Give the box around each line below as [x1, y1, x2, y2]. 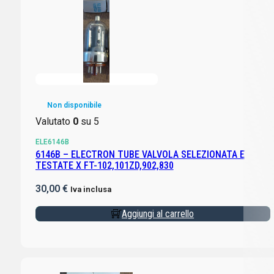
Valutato [35, 116, 73, 128]
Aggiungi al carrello [122, 208, 194, 220]
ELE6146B [35, 138, 69, 147]
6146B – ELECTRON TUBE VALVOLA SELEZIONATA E [35, 149, 245, 161]
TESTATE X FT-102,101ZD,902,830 [35, 160, 174, 172]
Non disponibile [46, 101, 102, 110]
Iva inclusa [70, 185, 111, 194]
